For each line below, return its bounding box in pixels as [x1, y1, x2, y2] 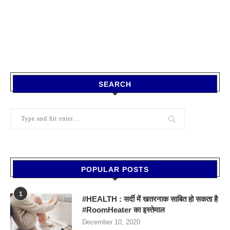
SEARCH [99, 80, 131, 88]
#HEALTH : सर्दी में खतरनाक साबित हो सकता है [82, 194, 218, 203]
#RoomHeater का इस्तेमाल [82, 205, 165, 214]
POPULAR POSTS [81, 165, 149, 174]
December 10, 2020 [82, 218, 140, 226]
